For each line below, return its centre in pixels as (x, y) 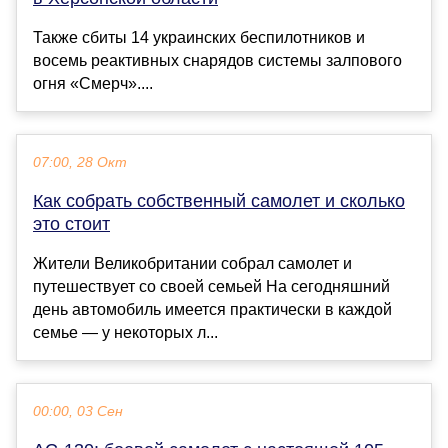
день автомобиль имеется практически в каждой (212, 310)
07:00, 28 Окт (80, 163)
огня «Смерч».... (93, 84)
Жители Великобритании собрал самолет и (192, 264)
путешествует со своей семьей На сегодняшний (211, 287)
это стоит (71, 224)
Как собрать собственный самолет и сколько (219, 201)
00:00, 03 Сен (78, 412)
